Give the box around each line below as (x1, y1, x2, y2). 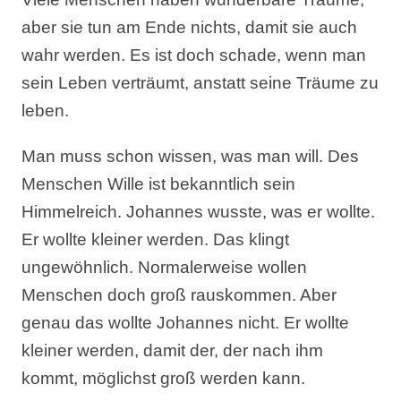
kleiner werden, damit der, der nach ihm (21, 341, 324, 360)
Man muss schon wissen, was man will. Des (21, 147, 360, 166)
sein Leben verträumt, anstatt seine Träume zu (21, 73, 380, 92)
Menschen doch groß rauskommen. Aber (21, 286, 337, 304)
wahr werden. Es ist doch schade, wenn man (21, 46, 367, 64)
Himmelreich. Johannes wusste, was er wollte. (21, 202, 376, 221)
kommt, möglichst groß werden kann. (21, 369, 306, 388)
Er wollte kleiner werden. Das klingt (21, 230, 290, 249)
